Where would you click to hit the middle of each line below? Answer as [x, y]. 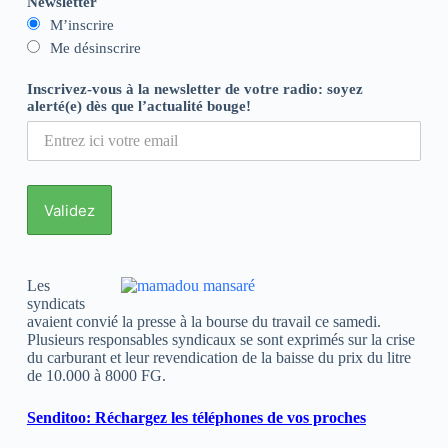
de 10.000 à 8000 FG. [96, 376]
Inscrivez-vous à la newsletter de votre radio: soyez [194, 89]
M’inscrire [81, 25]
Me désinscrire [95, 48]
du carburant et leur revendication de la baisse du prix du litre [218, 358]
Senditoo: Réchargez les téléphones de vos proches [196, 418]
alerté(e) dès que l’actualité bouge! [138, 106]
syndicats [55, 304]
